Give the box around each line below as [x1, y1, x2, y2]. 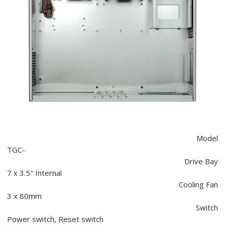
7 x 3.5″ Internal [7, 168, 62, 178]
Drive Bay [184, 156, 218, 167]
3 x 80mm [7, 191, 42, 201]
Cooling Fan [179, 179, 218, 190]
